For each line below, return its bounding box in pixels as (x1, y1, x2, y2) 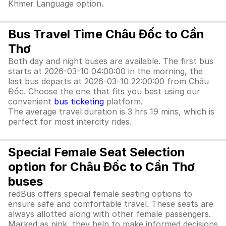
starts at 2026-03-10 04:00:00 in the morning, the (8, 66, 203, 76)
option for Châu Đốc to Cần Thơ (8, 159, 195, 174)
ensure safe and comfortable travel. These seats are (8, 199, 213, 209)
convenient (8, 96, 54, 106)
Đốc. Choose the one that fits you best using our (8, 86, 200, 96)
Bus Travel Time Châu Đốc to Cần (8, 27, 204, 41)
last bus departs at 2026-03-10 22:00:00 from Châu (8, 76, 209, 86)
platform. (104, 96, 143, 106)
